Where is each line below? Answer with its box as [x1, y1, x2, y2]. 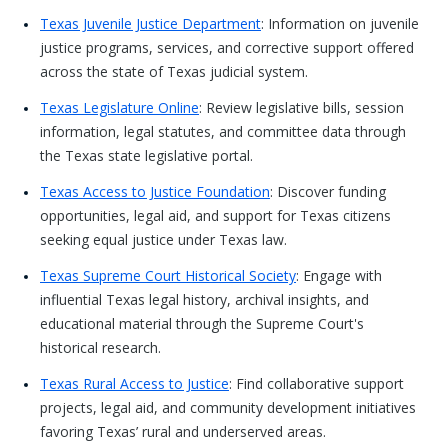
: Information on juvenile [261, 14, 419, 33]
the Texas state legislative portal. [40, 146, 253, 165]
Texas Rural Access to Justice [40, 374, 229, 393]
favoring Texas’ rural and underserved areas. [40, 422, 326, 441]
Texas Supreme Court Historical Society [40, 266, 296, 285]
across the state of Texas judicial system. [40, 62, 308, 81]
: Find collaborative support [229, 374, 404, 393]
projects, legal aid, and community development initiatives [40, 398, 416, 417]
